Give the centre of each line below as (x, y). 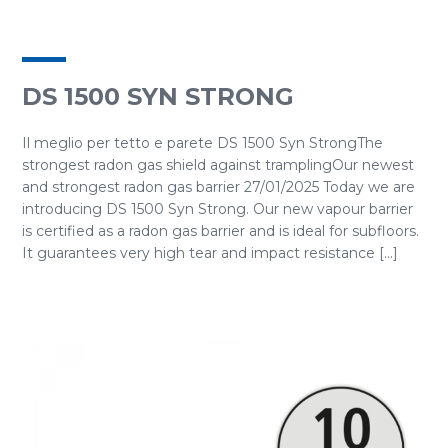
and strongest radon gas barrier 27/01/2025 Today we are (218, 187)
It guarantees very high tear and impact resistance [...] (210, 253)
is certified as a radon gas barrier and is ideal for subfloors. (220, 231)
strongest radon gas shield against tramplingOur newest (218, 165)
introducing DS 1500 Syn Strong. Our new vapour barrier (217, 209)
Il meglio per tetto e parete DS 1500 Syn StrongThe (202, 143)
